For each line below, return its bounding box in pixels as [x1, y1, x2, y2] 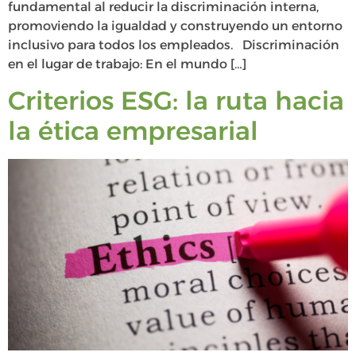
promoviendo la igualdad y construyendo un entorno [8, 18, 342, 34]
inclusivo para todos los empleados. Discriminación [8, 37, 339, 53]
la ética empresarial [8, 114, 258, 146]
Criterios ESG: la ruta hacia [8, 84, 344, 116]
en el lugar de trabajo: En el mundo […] [8, 56, 246, 72]
